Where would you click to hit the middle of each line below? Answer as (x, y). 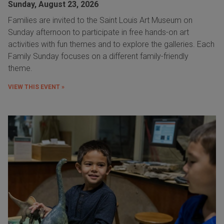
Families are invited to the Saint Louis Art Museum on (100, 20)
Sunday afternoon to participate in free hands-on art (98, 32)
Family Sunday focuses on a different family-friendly (98, 56)
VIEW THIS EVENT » (36, 87)
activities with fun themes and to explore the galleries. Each (111, 44)
